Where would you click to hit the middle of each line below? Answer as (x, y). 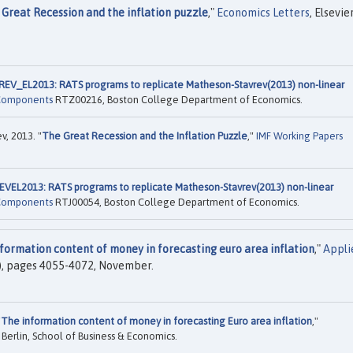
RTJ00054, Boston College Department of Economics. (176, 202)
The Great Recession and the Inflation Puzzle (145, 136)
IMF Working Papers (299, 136)
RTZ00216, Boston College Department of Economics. (178, 99)
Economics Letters (263, 12)
